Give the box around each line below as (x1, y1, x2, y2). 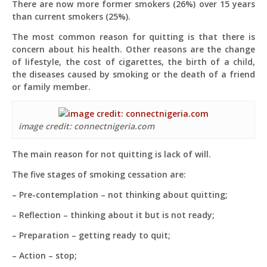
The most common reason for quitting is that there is (12, 31, 255, 42)
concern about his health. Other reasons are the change (12, 44, 255, 55)
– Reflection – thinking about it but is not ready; (12, 209, 215, 221)
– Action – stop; (12, 250, 77, 261)
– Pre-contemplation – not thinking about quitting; (12, 189, 228, 200)
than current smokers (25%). (12, 11, 131, 22)
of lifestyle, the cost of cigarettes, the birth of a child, (12, 56, 255, 67)
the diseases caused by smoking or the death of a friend (12, 69, 255, 80)
